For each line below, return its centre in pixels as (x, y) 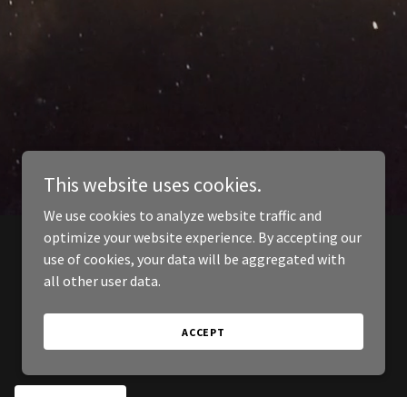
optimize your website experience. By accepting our (203, 237)
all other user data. (102, 281)
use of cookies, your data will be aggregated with (194, 259)
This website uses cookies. (153, 184)
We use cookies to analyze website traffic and (183, 215)
